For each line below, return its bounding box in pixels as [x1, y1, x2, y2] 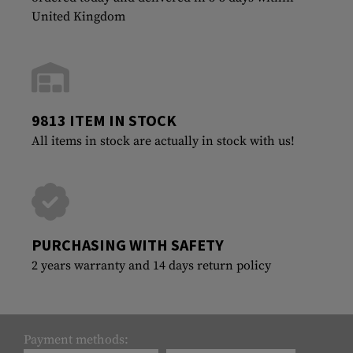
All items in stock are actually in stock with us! [32, 132, 295, 149]
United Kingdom [32, 8, 125, 24]
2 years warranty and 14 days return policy [32, 257, 271, 273]
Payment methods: [24, 331, 128, 347]
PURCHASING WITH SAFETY [32, 234, 224, 255]
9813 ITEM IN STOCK [32, 110, 176, 130]
